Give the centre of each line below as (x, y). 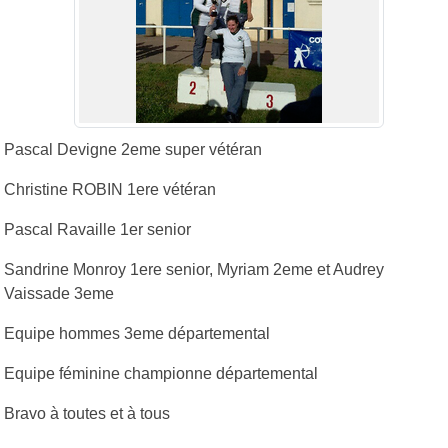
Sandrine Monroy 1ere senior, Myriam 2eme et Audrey (194, 269)
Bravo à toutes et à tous (87, 413)
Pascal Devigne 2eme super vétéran (133, 149)
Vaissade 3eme (59, 293)
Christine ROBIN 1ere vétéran (110, 189)
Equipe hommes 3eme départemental (137, 333)
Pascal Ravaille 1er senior (97, 229)
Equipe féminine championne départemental (161, 373)
